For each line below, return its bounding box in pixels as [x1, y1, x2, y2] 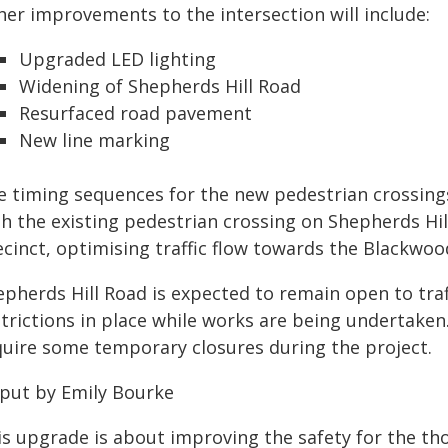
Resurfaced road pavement [19, 101, 252, 125]
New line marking [19, 128, 170, 152]
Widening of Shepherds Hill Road [19, 74, 301, 98]
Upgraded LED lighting [19, 47, 216, 71]
